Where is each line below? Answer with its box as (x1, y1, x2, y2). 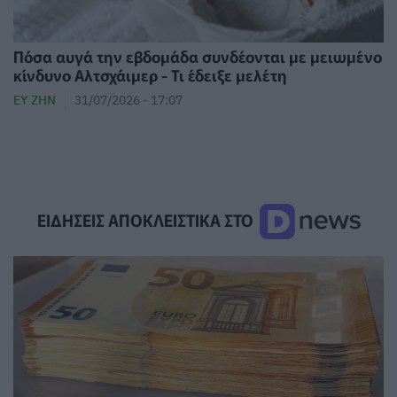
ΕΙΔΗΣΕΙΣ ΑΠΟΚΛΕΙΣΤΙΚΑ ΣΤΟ (36, 207, 257, 232)
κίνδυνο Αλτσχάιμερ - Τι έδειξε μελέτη (13, 63, 287, 86)
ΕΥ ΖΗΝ (13, 90, 56, 108)
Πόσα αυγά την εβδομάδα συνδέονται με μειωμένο (13, 44, 382, 67)
